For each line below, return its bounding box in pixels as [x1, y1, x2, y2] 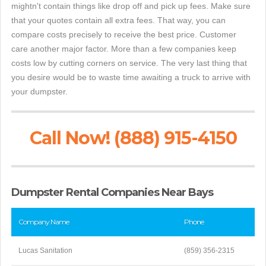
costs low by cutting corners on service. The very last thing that [11, 58, 247, 68]
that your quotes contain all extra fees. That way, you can [11, 15, 226, 26]
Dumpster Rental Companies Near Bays [11, 186, 213, 199]
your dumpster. [11, 87, 68, 97]
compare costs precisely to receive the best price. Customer [11, 30, 236, 40]
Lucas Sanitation [18, 246, 72, 255]
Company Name [18, 217, 69, 227]
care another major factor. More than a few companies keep [11, 44, 236, 54]
